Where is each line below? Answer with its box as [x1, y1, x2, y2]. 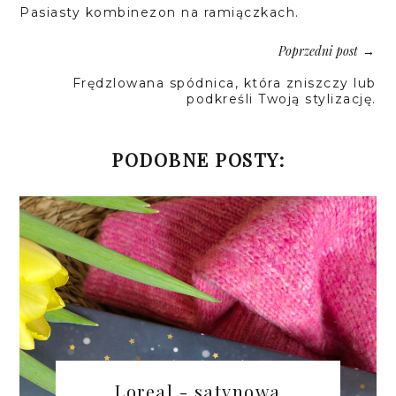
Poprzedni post [278, 42, 358, 60]
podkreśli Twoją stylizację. [187, 91, 377, 108]
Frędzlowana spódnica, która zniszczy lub [72, 75, 377, 92]
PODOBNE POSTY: [111, 147, 285, 172]
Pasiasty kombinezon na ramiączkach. [19, 4, 300, 21]
